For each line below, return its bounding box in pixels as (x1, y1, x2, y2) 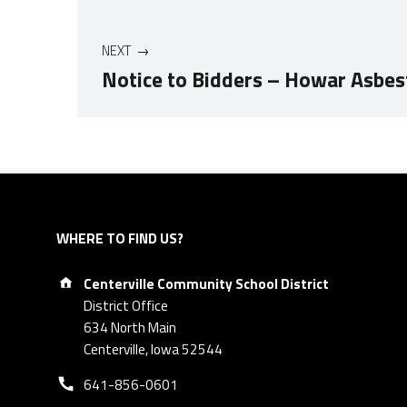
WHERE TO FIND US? (55, 228, 184, 250)
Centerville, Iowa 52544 (84, 338, 223, 360)
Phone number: (84, 361, 154, 391)
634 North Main (84, 316, 177, 338)
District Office (84, 294, 169, 316)
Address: (84, 258, 155, 288)
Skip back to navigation (76, 108, 144, 133)
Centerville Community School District (84, 273, 330, 294)
